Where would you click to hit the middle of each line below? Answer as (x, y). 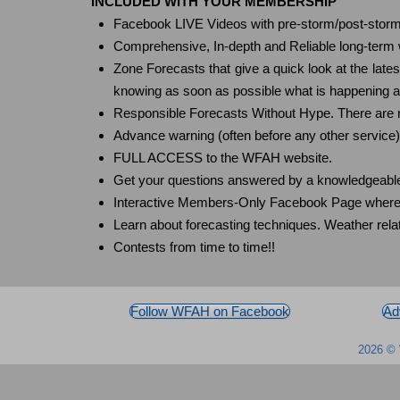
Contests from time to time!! (194, 246)
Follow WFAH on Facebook (210, 311)
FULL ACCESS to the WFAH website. (223, 157)
